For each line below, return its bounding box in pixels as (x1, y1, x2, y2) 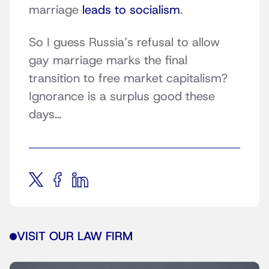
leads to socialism (82, 2, 180, 18)
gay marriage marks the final (29, 52, 187, 68)
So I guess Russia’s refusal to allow (29, 34, 220, 50)
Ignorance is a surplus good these (29, 88, 215, 104)
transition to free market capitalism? (29, 70, 231, 86)
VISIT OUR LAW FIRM (17, 229, 133, 244)
